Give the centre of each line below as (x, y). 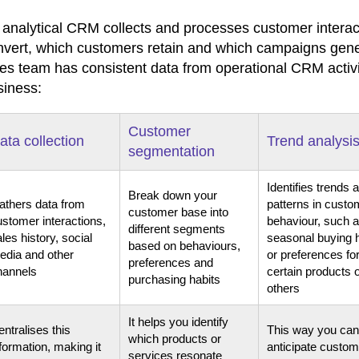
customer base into (178, 212)
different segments (177, 228)
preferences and (171, 262)
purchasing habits (174, 279)
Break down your (173, 195)
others (283, 288)
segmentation (171, 151)
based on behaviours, (184, 245)
